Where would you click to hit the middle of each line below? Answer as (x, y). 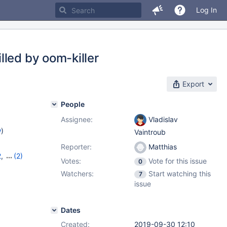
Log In (206, 10)
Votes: (71, 161)
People (73, 104)
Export (193, 84)
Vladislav (162, 119)
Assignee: (77, 119)
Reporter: (76, 147)
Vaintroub (150, 132)
